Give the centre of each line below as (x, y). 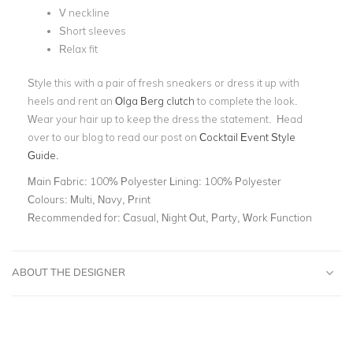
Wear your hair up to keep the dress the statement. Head (165, 119)
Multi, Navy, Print (110, 199)
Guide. (43, 155)
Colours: (49, 199)
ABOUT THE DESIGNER (69, 271)
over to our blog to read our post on (113, 137)
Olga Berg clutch (155, 100)
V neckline (85, 13)
